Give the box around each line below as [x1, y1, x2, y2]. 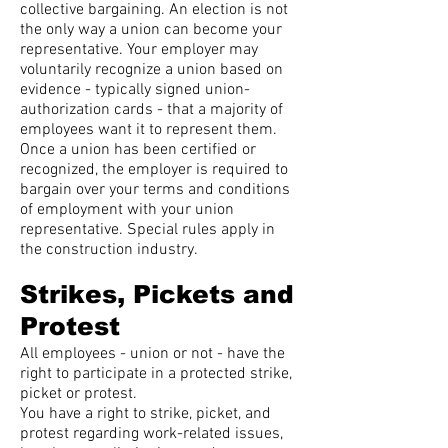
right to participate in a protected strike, [20, 364, 292, 384]
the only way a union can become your [20, 20, 282, 40]
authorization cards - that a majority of [20, 100, 283, 120]
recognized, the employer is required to [20, 160, 288, 180]
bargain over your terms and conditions [20, 180, 290, 200]
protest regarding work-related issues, [20, 424, 283, 444]
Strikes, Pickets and [20, 280, 294, 308]
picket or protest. [20, 384, 137, 404]
